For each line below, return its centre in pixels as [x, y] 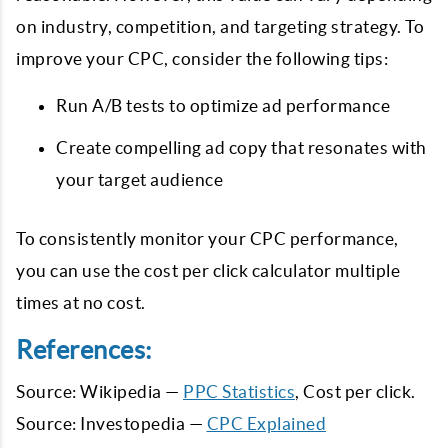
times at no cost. [81, 302]
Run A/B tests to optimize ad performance [223, 105]
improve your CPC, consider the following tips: [202, 58]
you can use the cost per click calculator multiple [208, 270]
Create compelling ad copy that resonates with [241, 147]
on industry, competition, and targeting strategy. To [220, 26]
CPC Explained [266, 423]
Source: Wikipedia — [99, 391]
